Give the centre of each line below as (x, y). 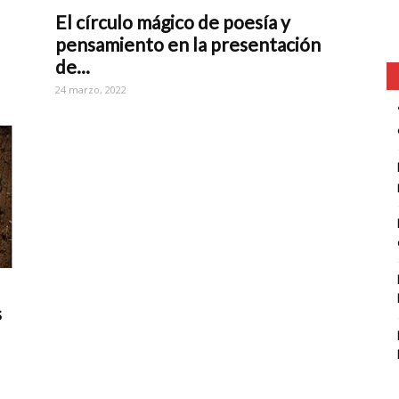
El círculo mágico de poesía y (173, 21)
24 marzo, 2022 (91, 89)
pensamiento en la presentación (188, 44)
